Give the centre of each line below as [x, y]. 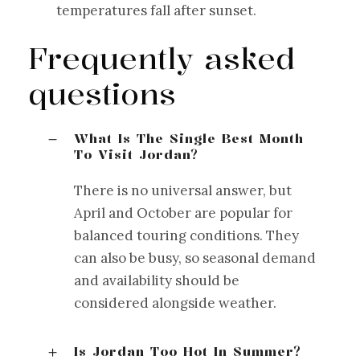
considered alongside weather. [175, 303]
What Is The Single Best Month [189, 138]
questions [102, 93]
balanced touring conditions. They [186, 235]
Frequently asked [162, 57]
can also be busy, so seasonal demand [195, 258]
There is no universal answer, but [183, 190]
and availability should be [157, 280]
